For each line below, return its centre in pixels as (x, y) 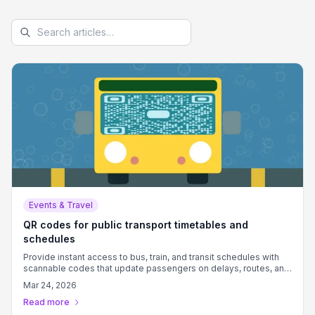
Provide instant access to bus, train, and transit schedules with (151, 257)
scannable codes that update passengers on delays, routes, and (156, 268)
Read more (46, 302)
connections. (50, 279)
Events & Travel (61, 205)
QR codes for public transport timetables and (136, 225)
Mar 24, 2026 (50, 285)
